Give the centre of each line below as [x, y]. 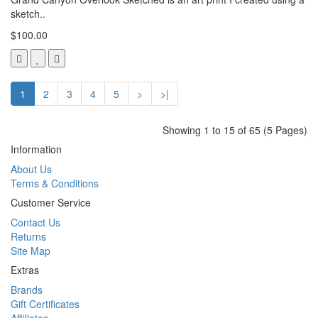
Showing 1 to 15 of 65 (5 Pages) [235, 130]
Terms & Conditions [55, 183]
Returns [28, 236]
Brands [27, 289]
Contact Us [35, 222]
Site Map [31, 250]
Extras [25, 269]
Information [36, 149]
